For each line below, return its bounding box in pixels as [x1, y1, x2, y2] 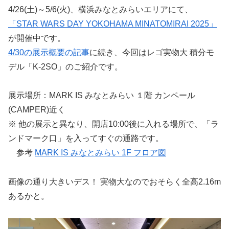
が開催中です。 [8, 33, 65, 42]
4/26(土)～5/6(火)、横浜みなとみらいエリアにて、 [8, 5, 193, 14]
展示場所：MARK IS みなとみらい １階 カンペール [8, 91, 195, 100]
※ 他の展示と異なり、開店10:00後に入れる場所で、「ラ [8, 120, 219, 129]
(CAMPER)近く [8, 105, 65, 114]
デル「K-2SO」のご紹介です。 [8, 62, 123, 71]
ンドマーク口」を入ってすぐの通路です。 [8, 134, 164, 143]
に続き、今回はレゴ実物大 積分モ [89, 48, 214, 57]
